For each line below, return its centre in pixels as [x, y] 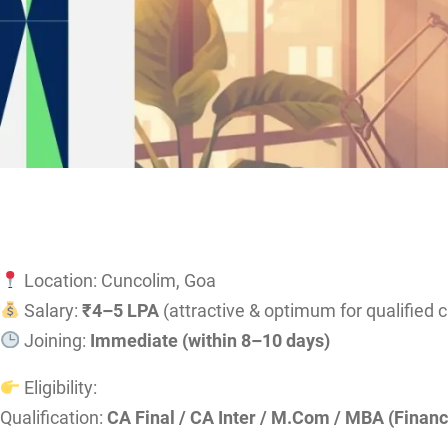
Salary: [51, 310]
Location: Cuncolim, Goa [118, 280]
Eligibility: [59, 388]
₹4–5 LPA [121, 310]
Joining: [55, 340]
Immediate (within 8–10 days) [210, 340]
